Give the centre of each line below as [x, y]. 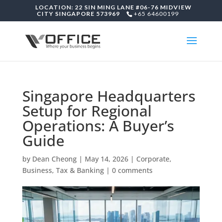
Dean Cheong [54, 159]
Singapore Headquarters [109, 96]
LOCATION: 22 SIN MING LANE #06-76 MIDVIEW [113, 7]
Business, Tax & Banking [63, 170]
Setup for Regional [87, 111]
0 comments [132, 170]
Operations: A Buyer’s [98, 126]
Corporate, [154, 159]
